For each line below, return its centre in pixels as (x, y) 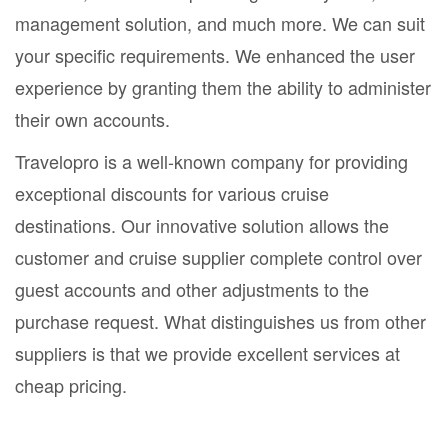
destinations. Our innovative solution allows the (202, 224)
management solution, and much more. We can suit (220, 22)
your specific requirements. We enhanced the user (215, 54)
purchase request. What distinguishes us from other (220, 320)
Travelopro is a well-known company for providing (211, 160)
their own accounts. (95, 118)
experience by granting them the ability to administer (223, 86)
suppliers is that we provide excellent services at (207, 352)
